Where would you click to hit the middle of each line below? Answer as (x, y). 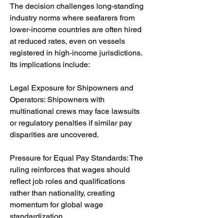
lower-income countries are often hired (76, 29)
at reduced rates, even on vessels (67, 41)
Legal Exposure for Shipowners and (72, 88)
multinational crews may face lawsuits (75, 111)
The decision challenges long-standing (77, 6)
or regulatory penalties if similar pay (71, 123)
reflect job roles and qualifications (67, 181)
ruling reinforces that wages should (70, 170)
